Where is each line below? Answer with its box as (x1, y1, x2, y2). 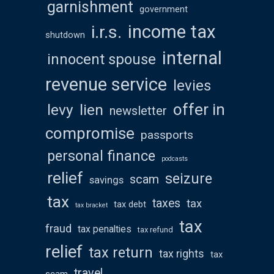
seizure (165, 170, 212, 188)
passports (141, 128, 193, 143)
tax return (89, 244, 153, 262)
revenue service (45, 74, 167, 95)
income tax (128, 21, 216, 43)
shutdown (45, 30, 85, 41)
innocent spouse (47, 51, 156, 68)
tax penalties (78, 223, 131, 235)
